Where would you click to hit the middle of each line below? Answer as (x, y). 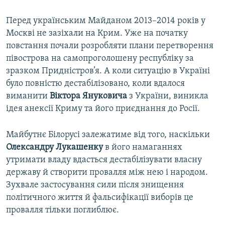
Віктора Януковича (88, 96)
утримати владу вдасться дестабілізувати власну (104, 160)
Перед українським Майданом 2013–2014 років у (106, 21)
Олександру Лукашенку (54, 148)
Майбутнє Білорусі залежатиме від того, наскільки (108, 135)
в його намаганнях (143, 148)
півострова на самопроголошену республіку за (100, 59)
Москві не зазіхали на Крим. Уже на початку (97, 34)
